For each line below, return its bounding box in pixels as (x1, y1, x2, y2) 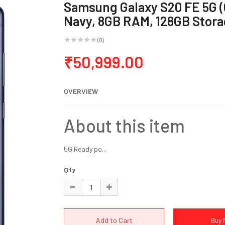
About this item (64, 115, 185, 136)
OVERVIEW (64, 87, 98, 95)
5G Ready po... (64, 145, 106, 153)
